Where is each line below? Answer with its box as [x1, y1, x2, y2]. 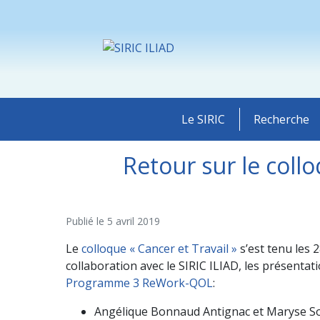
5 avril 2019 [107, 214, 160, 228]
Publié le [66, 214, 107, 228]
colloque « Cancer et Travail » [79, 241, 237, 256]
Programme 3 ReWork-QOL [66, 275, 213, 291]
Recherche [253, 111, 309, 127]
